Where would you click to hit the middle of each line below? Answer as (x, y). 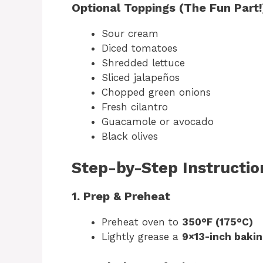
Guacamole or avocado (158, 121)
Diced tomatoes (139, 48)
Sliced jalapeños (141, 77)
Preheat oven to (142, 222)
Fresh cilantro (135, 107)
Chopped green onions (156, 92)
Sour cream (130, 33)
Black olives (130, 136)
